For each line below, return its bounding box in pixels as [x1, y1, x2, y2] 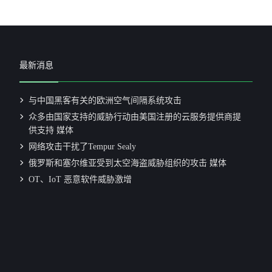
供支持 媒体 [29, 126, 74, 135]
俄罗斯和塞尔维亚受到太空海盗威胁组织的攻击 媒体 [29, 158, 227, 168]
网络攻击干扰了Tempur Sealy [29, 142, 137, 151]
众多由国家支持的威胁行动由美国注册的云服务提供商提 [29, 112, 242, 121]
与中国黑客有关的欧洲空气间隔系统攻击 [29, 96, 182, 105]
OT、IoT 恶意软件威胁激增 [29, 175, 132, 184]
